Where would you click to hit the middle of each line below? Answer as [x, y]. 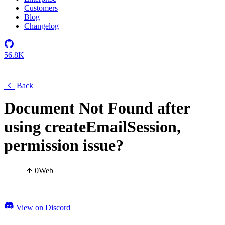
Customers [41, 8]
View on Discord [42, 208]
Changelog [41, 26]
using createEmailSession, [92, 127]
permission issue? [64, 145]
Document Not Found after [97, 108]
